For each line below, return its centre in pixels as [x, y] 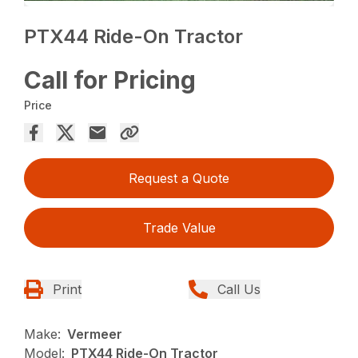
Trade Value [179, 228]
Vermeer [95, 334]
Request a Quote [179, 179]
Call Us [239, 290]
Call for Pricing [110, 80]
